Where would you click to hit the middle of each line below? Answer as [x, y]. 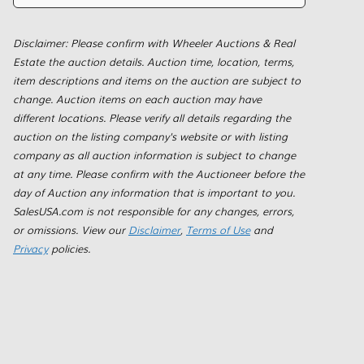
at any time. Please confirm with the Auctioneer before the [159, 173]
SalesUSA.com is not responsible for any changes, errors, [154, 211]
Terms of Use [218, 230]
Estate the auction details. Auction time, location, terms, [154, 61]
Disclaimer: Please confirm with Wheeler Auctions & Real [154, 43]
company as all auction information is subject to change [154, 155]
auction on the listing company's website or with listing [150, 136]
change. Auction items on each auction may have [137, 99]
